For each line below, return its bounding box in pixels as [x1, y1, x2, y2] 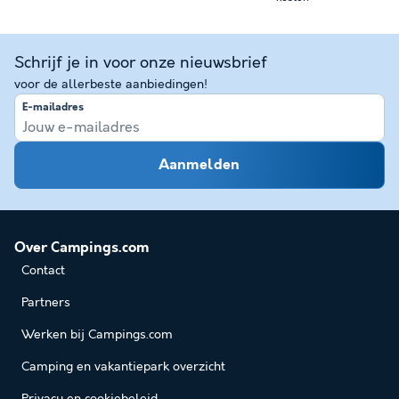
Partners [21, 296, 70, 311]
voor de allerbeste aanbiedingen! [14, 77, 208, 92]
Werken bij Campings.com [21, 328, 173, 343]
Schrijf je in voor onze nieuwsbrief [14, 53, 267, 73]
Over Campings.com [14, 240, 149, 257]
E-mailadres [22, 102, 84, 115]
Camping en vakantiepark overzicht [21, 360, 225, 375]
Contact [21, 264, 65, 279]
